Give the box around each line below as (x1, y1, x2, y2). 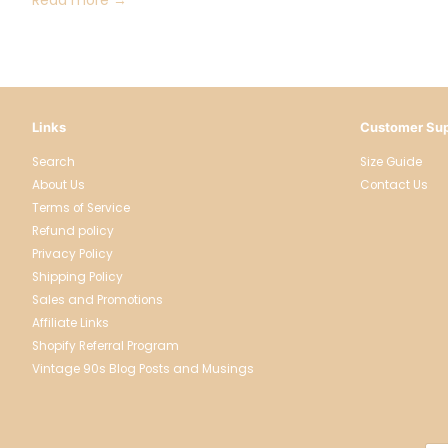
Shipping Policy (32, 268, 123, 285)
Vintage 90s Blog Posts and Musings (32, 360, 254, 377)
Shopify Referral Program (32, 337, 179, 354)
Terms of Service (32, 199, 130, 216)
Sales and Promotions (32, 291, 163, 308)
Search (32, 153, 75, 170)
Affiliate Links (32, 314, 109, 331)
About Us (32, 176, 85, 193)
